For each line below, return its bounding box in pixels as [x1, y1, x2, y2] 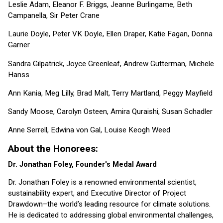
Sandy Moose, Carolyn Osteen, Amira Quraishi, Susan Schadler [8, 107, 213, 116]
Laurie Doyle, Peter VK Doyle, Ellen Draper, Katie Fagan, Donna [8, 29, 213, 39]
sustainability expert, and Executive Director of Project [8, 188, 186, 198]
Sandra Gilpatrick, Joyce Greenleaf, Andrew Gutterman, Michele [8, 59, 214, 68]
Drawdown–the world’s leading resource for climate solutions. [8, 199, 211, 209]
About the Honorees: [8, 143, 98, 155]
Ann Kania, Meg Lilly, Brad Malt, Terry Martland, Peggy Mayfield [8, 88, 213, 98]
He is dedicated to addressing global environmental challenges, [8, 210, 214, 220]
